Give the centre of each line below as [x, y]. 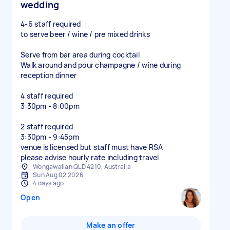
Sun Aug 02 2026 [58, 175]
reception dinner [49, 75]
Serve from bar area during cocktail [80, 55]
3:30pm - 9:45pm [50, 137]
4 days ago [49, 183]
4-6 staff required [51, 24]
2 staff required [47, 127]
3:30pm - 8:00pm [50, 106]
